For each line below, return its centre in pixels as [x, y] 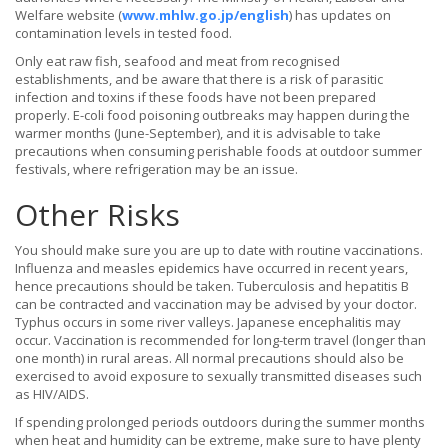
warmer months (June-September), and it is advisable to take [198, 133]
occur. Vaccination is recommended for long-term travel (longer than [220, 340]
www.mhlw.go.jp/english [205, 15]
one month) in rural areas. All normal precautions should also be [209, 358]
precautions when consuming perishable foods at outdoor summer [218, 151]
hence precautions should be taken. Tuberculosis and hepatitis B [212, 286]
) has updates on [340, 15]
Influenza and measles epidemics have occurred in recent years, [211, 268]
